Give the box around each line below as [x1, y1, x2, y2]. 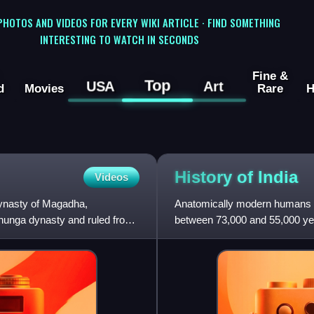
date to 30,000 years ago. [175, 230, 290, 243]
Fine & [252, 69, 288, 83]
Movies [24, 81, 64, 96]
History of [175, 167, 258, 186]
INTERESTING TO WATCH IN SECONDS [39, 31, 199, 47]
